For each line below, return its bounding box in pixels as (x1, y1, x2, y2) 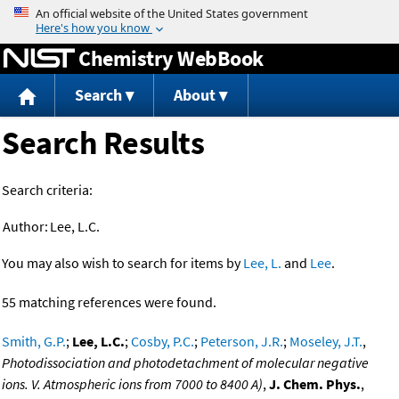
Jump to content (150, 4, 249, 21)
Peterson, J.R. (200, 332, 283, 351)
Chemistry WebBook (78, 44, 264, 72)
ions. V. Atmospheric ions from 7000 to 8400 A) (2, 375, 263, 394)
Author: (3, 217, 48, 236)
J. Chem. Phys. (269, 375, 361, 394)
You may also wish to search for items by (2, 254, 243, 273)
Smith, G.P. (2, 332, 66, 351)
